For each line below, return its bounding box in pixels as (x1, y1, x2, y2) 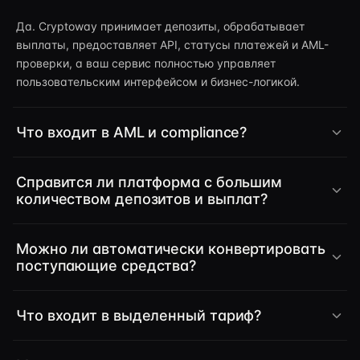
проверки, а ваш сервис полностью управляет (16, 56, 276, 70)
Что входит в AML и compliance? (16, 124, 247, 141)
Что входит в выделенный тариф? (16, 307, 262, 324)
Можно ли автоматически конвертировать (16, 240, 325, 257)
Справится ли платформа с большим (16, 174, 283, 190)
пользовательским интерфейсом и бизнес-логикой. (16, 75, 300, 88)
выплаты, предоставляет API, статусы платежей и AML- (16, 38, 329, 51)
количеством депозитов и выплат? (16, 190, 268, 207)
